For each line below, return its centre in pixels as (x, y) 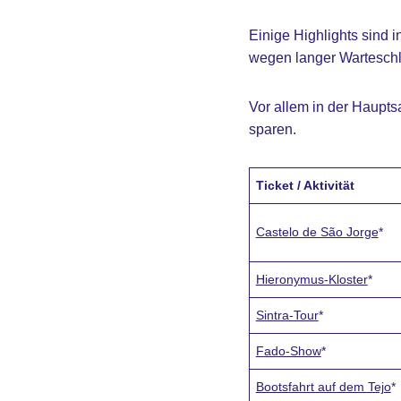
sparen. (272, 129)
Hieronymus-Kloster (311, 279)
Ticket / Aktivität (305, 185)
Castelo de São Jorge (317, 232)
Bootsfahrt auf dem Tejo (323, 387)
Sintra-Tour (287, 315)
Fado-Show (288, 351)
